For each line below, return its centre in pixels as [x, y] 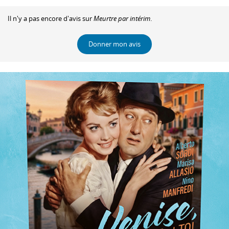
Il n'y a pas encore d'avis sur [51, 18]
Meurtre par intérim [122, 18]
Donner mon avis [114, 44]
